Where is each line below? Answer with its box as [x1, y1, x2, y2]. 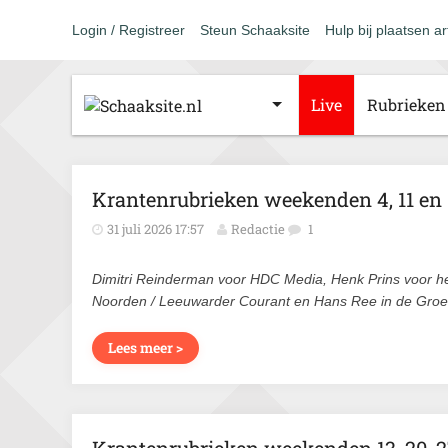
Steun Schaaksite [200, 22, 310, 38]
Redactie [231, 220, 285, 238]
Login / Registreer [72, 22, 185, 38]
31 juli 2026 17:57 [107, 220, 204, 238]
